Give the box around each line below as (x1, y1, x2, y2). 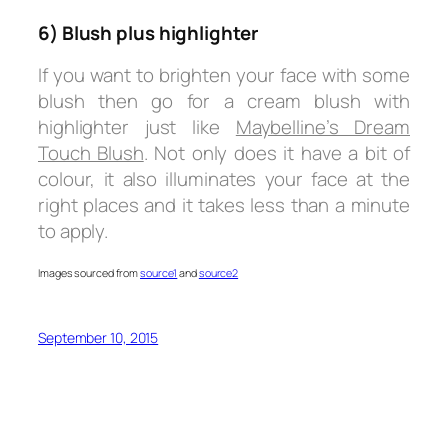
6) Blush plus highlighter (38, 19, 258, 46)
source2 (198, 266, 239, 280)
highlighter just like (38, 113, 236, 140)
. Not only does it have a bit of (143, 139, 410, 166)
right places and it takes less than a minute (38, 191, 410, 218)
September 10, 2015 (38, 328, 159, 348)
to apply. (38, 217, 113, 244)
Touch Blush (38, 139, 144, 166)
